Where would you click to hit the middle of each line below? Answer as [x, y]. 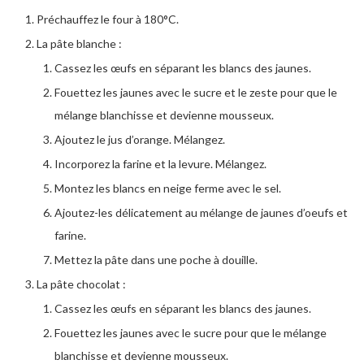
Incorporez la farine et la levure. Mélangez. [160, 164]
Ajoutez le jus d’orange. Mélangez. [140, 140]
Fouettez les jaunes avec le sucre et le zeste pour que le [196, 93]
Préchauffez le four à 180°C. [108, 19]
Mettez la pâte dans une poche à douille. [156, 260]
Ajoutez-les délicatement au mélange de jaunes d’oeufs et [201, 213]
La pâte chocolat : [81, 284]
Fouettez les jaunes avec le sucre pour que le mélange [191, 333]
